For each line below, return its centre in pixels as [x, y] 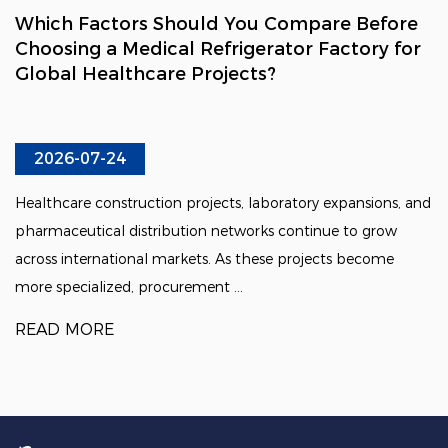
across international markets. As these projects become [204, 258]
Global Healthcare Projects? [145, 73]
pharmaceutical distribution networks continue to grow [206, 230]
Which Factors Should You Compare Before [216, 23]
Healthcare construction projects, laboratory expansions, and [223, 202]
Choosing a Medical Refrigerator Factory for [218, 48]
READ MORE [64, 329]
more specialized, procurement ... [129, 286]
